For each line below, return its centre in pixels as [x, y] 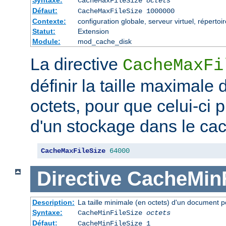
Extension [93, 31]
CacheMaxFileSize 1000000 [126, 11]
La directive [76, 64]
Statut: [44, 31]
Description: [53, 203]
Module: [46, 41]
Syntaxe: [47, 213]
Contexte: [49, 21]
